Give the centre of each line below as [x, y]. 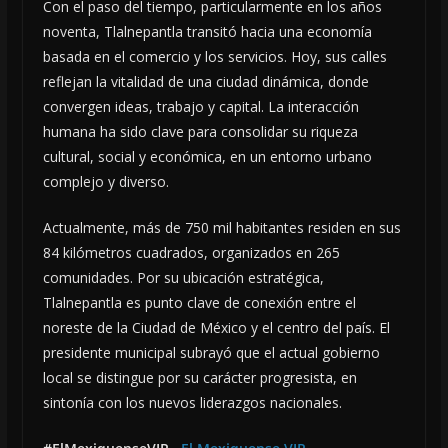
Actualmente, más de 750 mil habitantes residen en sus [221, 227]
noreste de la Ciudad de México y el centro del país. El [216, 327]
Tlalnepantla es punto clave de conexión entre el [199, 302]
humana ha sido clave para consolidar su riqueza [200, 131]
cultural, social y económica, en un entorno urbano [207, 156]
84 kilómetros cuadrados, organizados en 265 [191, 252]
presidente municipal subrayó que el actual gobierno [211, 352]
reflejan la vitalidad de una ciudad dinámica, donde [205, 81]
